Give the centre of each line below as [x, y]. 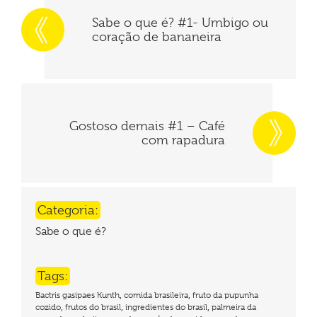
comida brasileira [156, 295]
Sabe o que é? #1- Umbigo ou [180, 22]
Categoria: [68, 210]
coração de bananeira [157, 36]
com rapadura [183, 140]
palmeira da [234, 307]
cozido [48, 307]
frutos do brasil [93, 307]
